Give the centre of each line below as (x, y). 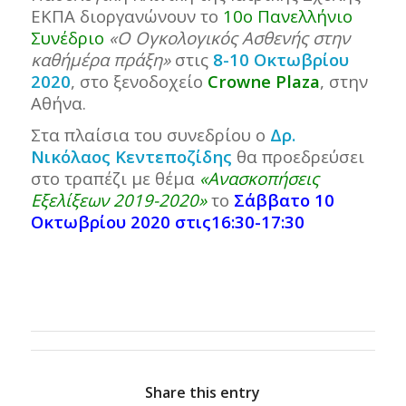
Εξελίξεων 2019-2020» (121, 199)
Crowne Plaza (263, 81)
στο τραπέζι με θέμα (115, 178)
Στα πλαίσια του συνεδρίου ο (150, 134)
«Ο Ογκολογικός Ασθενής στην (229, 37)
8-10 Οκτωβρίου (280, 59)
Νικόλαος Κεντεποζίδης (133, 156)
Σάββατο (271, 199)
